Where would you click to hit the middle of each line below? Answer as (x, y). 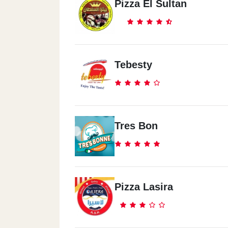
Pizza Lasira (144, 187)
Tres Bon (136, 126)
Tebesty (133, 65)
